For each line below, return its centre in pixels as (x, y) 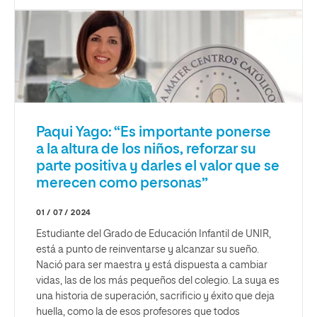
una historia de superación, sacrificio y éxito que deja (155, 296)
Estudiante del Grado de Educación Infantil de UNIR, (154, 234)
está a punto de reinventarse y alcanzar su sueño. (148, 249)
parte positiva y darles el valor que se (158, 166)
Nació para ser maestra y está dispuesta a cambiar (152, 265)
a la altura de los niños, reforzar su (146, 149)
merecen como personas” (122, 183)
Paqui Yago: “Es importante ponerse (154, 132)
